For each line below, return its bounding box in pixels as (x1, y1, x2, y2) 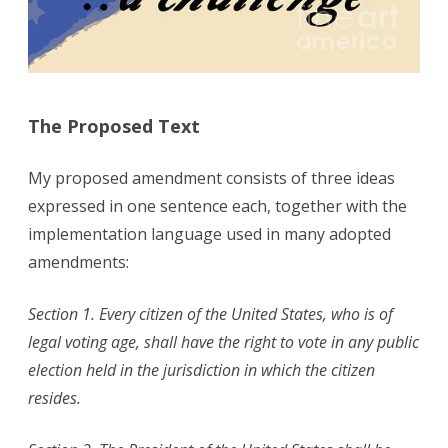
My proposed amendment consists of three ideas (28, 167, 395, 190)
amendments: (28, 251, 129, 274)
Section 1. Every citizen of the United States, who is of (28, 303, 393, 326)
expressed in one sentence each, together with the (28, 195, 407, 218)
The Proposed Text (28, 114, 200, 139)
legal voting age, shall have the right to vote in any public (28, 331, 419, 354)
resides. (28, 387, 81, 410)
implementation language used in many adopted (28, 223, 391, 246)
